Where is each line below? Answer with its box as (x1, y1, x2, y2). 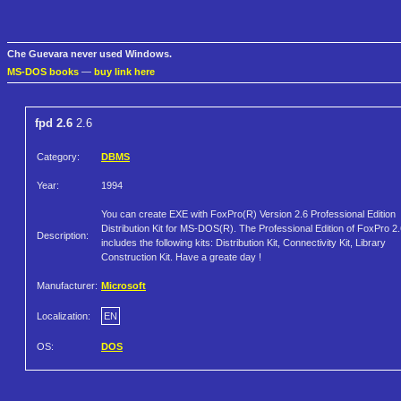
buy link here (94, 66, 155, 78)
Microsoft (101, 280, 146, 292)
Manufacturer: (37, 280, 98, 292)
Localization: (37, 311, 90, 322)
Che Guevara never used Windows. (7, 48, 172, 60)
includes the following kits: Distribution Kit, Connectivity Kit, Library (101, 237, 386, 249)
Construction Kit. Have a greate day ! (101, 252, 261, 263)
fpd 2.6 (35, 116, 73, 131)
